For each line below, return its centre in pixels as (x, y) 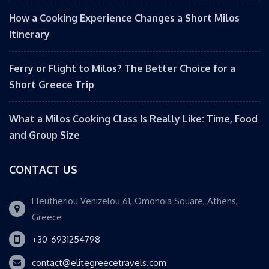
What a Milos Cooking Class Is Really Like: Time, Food (133, 119)
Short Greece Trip (52, 85)
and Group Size (44, 135)
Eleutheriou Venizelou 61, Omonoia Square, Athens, (135, 201)
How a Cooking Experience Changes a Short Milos (124, 18)
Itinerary (29, 34)
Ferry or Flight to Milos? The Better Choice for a (122, 68)
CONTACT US (43, 169)
